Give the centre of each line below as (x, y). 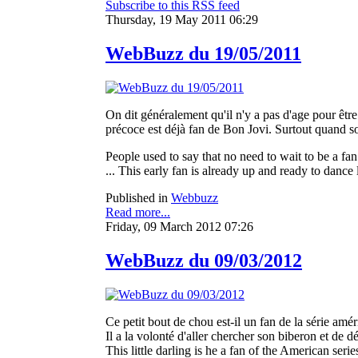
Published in (137, 197)
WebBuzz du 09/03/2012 (204, 260)
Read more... (138, 212)
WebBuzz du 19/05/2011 (203, 53)
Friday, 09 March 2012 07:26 (179, 226)
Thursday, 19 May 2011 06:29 (182, 20)
